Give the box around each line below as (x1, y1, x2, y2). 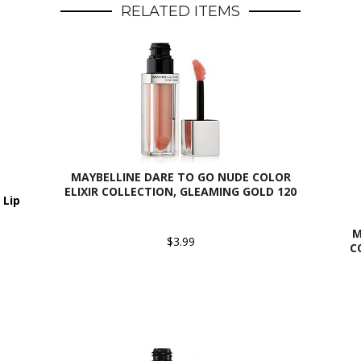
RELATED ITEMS (121, 2, 240, 20)
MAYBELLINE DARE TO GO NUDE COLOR (70, 169, 291, 185)
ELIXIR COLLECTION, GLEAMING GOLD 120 (64, 184, 297, 199)
